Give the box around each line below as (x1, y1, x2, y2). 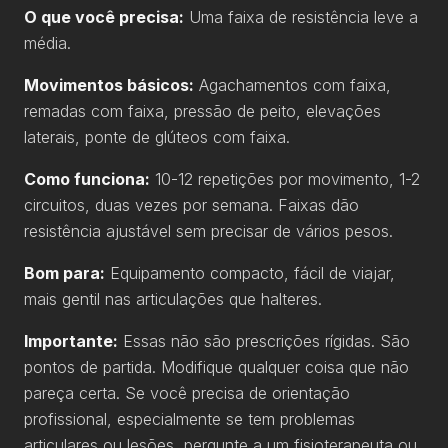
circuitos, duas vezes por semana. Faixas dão (24, 194, 359, 215)
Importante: (24, 330, 118, 351)
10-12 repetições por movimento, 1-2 (150, 168, 420, 189)
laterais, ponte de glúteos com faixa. (24, 126, 290, 147)
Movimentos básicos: (24, 74, 194, 95)
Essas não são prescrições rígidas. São (118, 330, 410, 351)
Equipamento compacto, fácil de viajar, (105, 262, 395, 283)
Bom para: (24, 262, 105, 283)
